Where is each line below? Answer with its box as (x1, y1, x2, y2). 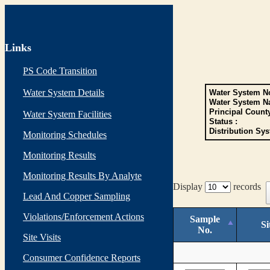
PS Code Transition (23, 66, 97, 76)
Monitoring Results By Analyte (23, 171, 142, 181)
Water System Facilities (23, 109, 111, 119)
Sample (190, 213, 220, 224)
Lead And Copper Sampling (23, 191, 130, 201)
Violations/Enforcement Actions (23, 212, 144, 222)
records (231, 181, 266, 192)
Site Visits (23, 232, 61, 242)
